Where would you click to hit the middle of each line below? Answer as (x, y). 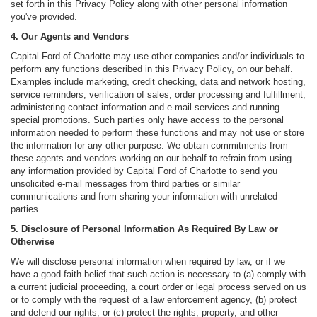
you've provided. (44, 16)
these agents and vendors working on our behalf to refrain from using (151, 158)
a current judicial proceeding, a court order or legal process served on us (158, 287)
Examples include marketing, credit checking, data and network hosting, (158, 81)
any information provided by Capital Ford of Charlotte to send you (144, 171)
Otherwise (33, 241)
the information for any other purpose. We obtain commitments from (149, 145)
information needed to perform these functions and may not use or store (157, 132)
